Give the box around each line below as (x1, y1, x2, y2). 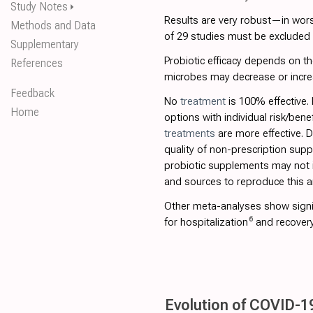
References (10, 57, 63, 70)
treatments (163, 127, 215, 140)
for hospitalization (163, 216, 248, 228)
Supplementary (10, 38, 79, 51)
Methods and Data (10, 19, 96, 32)
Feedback (10, 87, 54, 100)
